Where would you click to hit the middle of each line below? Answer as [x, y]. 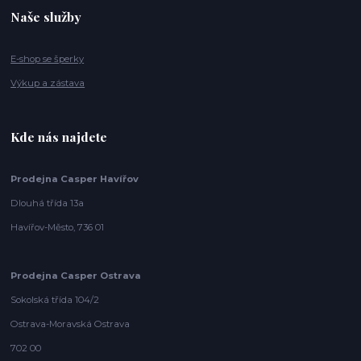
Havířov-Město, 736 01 [58, 228]
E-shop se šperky [48, 59]
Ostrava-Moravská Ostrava [71, 324]
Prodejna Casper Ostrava [76, 276]
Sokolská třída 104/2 [55, 300]
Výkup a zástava [48, 83]
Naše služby [46, 17]
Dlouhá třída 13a [48, 203]
